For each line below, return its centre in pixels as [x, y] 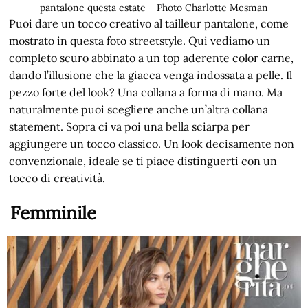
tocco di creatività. [57, 178]
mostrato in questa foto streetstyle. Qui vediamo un [140, 40]
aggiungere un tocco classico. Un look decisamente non [152, 143]
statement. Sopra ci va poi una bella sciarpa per [130, 126]
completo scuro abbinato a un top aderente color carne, [152, 57]
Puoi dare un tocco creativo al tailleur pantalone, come [149, 23]
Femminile [54, 212]
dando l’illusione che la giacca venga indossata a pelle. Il [151, 75]
